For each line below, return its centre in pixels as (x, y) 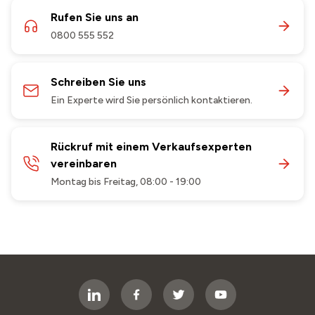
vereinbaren (84, 164)
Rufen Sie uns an (95, 18)
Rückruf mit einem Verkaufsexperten (151, 147)
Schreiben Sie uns (98, 82)
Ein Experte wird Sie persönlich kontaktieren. (152, 101)
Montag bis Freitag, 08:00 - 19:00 (126, 182)
